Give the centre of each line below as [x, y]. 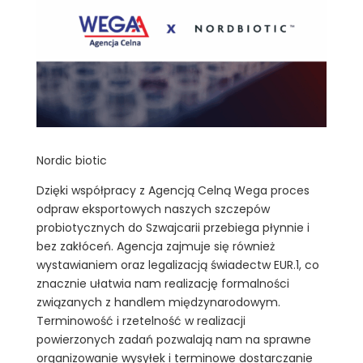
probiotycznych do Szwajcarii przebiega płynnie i [173, 228]
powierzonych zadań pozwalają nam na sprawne [173, 340]
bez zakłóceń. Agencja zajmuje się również [155, 247]
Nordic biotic [71, 161]
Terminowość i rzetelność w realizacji [141, 321]
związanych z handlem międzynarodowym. [158, 303]
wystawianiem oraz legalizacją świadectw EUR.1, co [177, 265]
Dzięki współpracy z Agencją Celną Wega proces [173, 191]
